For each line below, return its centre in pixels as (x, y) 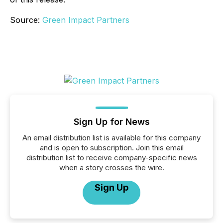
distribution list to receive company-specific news (111, 158)
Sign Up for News (111, 122)
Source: (26, 20)
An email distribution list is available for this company (111, 138)
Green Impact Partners (86, 20)
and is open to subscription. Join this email (111, 148)
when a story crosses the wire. (111, 168)
